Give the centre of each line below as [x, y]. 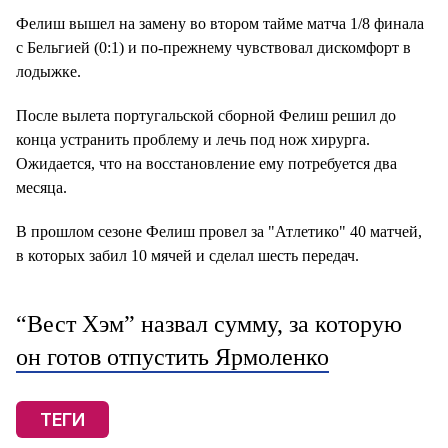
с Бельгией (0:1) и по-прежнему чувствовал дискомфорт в [213, 47]
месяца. [41, 187]
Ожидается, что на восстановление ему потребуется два [206, 163]
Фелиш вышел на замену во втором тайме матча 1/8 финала [220, 23]
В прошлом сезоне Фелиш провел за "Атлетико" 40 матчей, [219, 231]
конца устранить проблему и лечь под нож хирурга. [193, 139]
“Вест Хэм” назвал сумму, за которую [209, 324]
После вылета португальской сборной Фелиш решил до [206, 115]
